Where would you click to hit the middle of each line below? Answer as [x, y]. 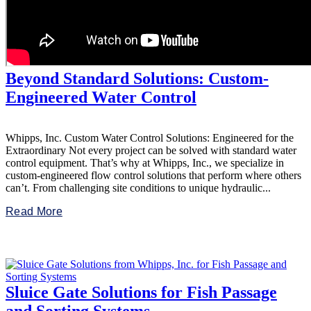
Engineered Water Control [101, 98]
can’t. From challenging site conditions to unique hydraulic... [138, 188]
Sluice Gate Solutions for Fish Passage [141, 293]
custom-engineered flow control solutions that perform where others [153, 176]
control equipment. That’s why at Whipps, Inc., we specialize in [145, 163]
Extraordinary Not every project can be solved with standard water [151, 151]
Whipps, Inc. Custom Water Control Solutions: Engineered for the [150, 138]
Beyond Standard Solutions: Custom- [137, 79]
